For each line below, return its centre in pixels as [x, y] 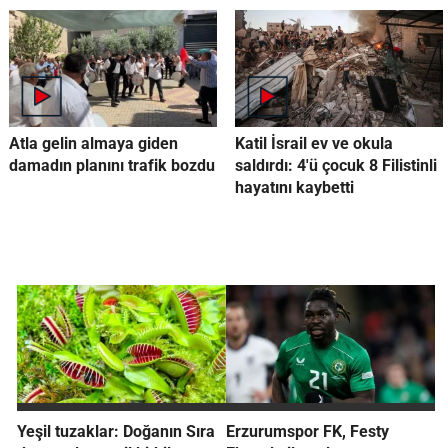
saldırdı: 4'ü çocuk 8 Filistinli [335, 166]
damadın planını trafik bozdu [111, 166]
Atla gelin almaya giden [93, 144]
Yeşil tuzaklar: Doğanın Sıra [116, 431]
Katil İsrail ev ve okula [313, 144]
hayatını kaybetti [294, 188]
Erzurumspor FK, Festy [307, 431]
